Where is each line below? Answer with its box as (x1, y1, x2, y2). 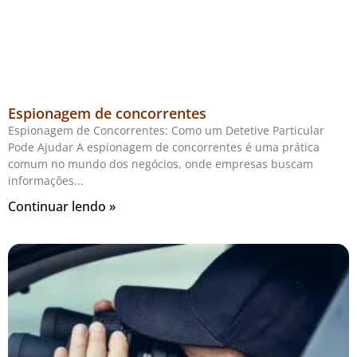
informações (8, 173, 74, 189)
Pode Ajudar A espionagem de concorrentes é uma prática (8, 139, 320, 155)
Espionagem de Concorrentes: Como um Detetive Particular (8, 123, 324, 139)
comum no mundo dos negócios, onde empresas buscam (8, 156, 313, 172)
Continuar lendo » (8, 198, 116, 216)
